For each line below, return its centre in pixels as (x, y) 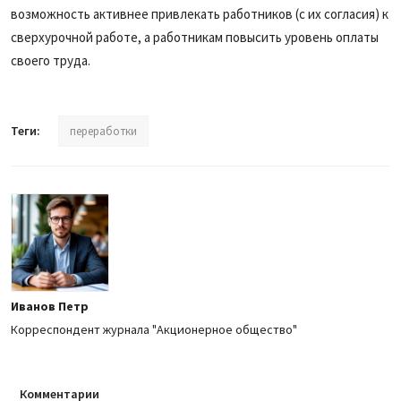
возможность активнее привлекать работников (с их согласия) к (200, 13)
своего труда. (51, 60)
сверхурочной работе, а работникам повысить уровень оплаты (195, 37)
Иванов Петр (50, 306)
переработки (103, 131)
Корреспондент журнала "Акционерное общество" (154, 329)
